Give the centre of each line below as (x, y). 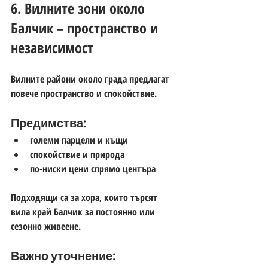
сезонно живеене (45, 226)
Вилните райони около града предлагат (91, 79)
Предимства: (48, 123)
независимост (52, 47)
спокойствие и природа (77, 154)
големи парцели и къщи (79, 140)
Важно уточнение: (63, 256)
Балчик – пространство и (86, 28)
